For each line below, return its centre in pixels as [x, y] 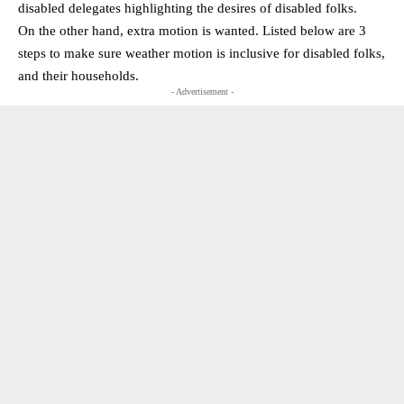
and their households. [78, 75]
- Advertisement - [202, 91]
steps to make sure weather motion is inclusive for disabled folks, [202, 53]
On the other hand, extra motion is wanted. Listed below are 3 [192, 30]
